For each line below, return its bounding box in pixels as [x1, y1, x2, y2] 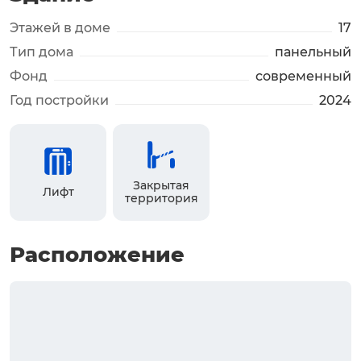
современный [255, 68, 351, 84]
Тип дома [10, 44, 73, 60]
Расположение [10, 242, 185, 268]
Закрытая [133, 178, 189, 193]
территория [124, 191, 198, 205]
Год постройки [10, 93, 109, 108]
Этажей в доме [10, 20, 110, 35]
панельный [275, 44, 351, 60]
